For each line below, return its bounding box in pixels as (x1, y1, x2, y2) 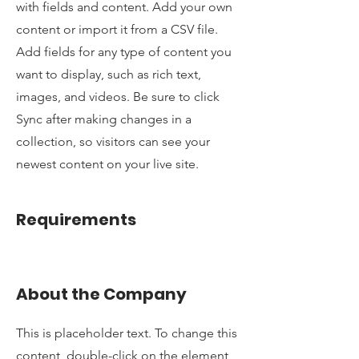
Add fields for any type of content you (16, 44, 232, 59)
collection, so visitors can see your (16, 134, 210, 149)
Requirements (16, 208, 136, 231)
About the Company (16, 283, 187, 305)
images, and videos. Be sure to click (16, 89, 220, 104)
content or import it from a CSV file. (16, 22, 218, 37)
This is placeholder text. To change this (16, 325, 237, 341)
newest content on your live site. (16, 156, 199, 171)
